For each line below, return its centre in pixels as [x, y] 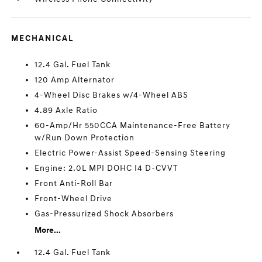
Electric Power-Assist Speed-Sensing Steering [130, 153]
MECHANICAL [43, 38]
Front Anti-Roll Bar [74, 183]
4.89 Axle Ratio [66, 110]
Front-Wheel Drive [74, 199]
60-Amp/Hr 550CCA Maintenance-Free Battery [133, 125]
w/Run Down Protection [85, 138]
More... [48, 230]
